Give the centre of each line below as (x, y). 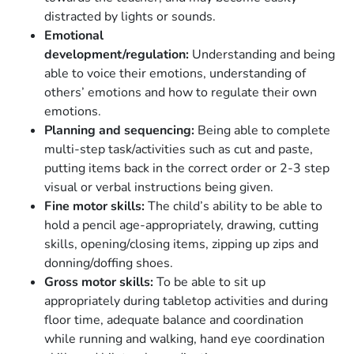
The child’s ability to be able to (233, 207)
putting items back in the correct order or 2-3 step (187, 169)
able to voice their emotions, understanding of (175, 74)
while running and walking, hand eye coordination (185, 339)
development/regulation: (117, 55)
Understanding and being (262, 55)
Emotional (74, 36)
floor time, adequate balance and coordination (174, 320)
